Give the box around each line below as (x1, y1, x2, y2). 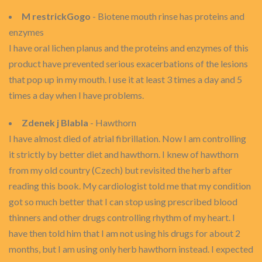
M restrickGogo (22, 11, 91, 22)
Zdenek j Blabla (22, 117, 88, 128)
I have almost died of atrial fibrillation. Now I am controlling (9, 133, 246, 144)
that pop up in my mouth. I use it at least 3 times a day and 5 (9, 74, 242, 85)
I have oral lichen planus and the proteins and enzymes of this (9, 42, 249, 53)
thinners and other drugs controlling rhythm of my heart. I (9, 212, 235, 223)
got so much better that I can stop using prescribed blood (9, 196, 237, 207)
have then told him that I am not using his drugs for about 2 (9, 227, 240, 239)
